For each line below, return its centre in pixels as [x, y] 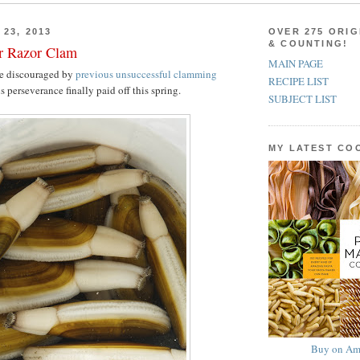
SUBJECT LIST [303, 99]
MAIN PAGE [296, 63]
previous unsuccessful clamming [146, 74]
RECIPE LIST [299, 82]
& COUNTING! [309, 43]
